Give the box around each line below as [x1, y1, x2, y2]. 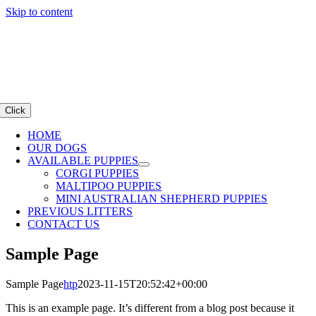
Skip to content [6, 6, 73, 18]
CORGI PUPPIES [56, 167, 140, 179]
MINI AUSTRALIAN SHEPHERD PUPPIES [56, 193, 268, 205]
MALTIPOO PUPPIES [56, 180, 162, 192]
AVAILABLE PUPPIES [28, 154, 139, 166]
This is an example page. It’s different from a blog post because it [6, 301, 294, 314]
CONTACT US [28, 218, 100, 230]
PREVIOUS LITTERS [28, 205, 133, 217]
